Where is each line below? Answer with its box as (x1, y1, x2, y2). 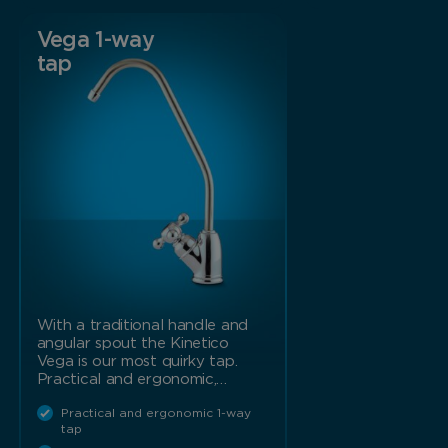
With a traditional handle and (36, 317, 248, 333)
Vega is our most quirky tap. (36, 353, 238, 369)
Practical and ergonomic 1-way (60, 406, 251, 419)
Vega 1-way (36, 29, 155, 51)
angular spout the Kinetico (36, 335, 229, 351)
